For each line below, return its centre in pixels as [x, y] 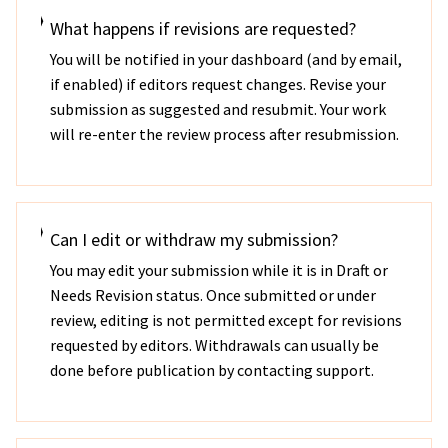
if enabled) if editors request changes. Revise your [218, 84]
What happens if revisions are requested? [203, 28]
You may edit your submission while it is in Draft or [218, 270]
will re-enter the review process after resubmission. [225, 134]
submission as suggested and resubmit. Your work [218, 109]
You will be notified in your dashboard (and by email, [226, 59]
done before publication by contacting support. [211, 370]
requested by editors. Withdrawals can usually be [214, 345]
